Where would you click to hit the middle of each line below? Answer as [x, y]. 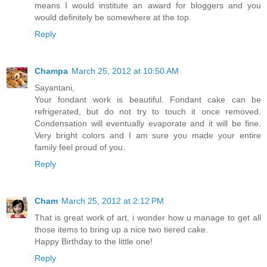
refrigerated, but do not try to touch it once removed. [148, 112]
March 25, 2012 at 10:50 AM [125, 71]
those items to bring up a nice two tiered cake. [121, 230]
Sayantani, [55, 88]
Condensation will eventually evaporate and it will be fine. [148, 124]
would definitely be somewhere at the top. [113, 18]
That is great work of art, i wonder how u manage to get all [148, 218]
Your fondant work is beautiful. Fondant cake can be [148, 100]
